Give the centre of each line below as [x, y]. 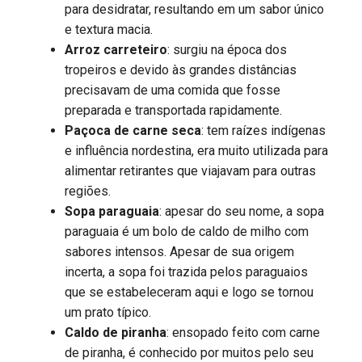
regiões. [89, 191]
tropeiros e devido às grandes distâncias [181, 69]
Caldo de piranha [116, 332]
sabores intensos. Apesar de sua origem [179, 251]
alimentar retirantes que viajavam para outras [190, 170]
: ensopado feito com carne [243, 332]
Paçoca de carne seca [133, 130]
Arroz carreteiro [116, 49]
